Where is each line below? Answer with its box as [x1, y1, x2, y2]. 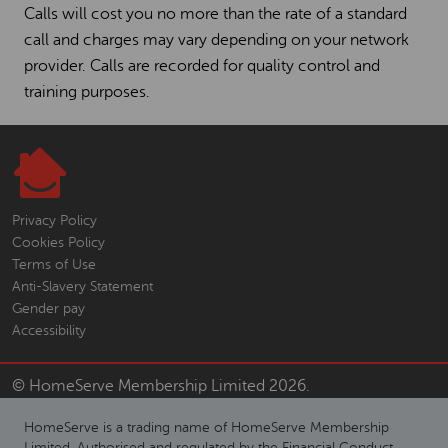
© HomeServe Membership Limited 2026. [12, 377, 310, 395]
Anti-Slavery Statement [12, 279, 153, 294]
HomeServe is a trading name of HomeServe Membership [24, 420, 389, 435]
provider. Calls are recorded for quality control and [24, 57, 380, 75]
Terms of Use [12, 257, 96, 272]
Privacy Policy [12, 213, 97, 228]
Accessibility [12, 323, 86, 338]
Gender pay [12, 301, 85, 316]
